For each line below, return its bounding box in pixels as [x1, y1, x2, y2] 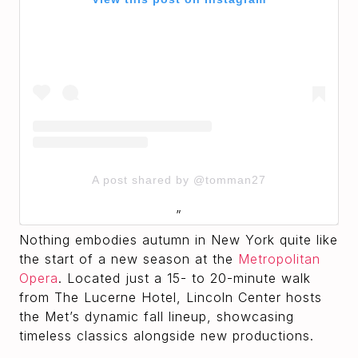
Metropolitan [238, 250, 320, 267]
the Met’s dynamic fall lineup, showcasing [19, 308, 294, 324]
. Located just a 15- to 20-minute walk [58, 269, 311, 286]
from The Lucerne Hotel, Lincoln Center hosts [19, 288, 322, 305]
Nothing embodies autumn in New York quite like [19, 231, 338, 248]
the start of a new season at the [19, 250, 238, 267]
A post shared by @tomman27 [92, 173, 266, 186]
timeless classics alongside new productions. [19, 327, 314, 344]
